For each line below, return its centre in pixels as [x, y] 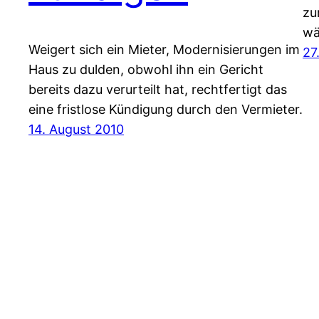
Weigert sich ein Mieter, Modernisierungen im [164, 50]
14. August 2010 [76, 130]
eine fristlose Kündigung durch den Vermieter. [166, 110]
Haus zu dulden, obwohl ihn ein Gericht [146, 70]
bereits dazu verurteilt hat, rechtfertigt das [158, 90]
